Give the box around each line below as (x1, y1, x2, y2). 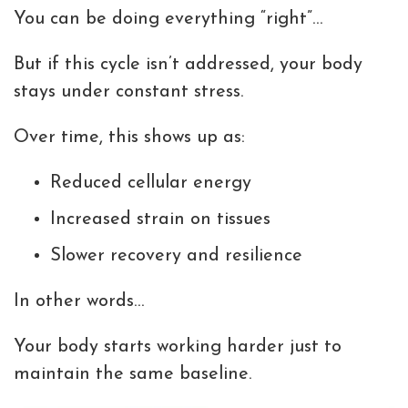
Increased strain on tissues (50, 210, 270, 229)
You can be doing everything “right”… (14, 10, 322, 29)
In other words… (14, 292, 144, 311)
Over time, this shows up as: (14, 128, 245, 148)
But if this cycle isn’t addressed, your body (14, 56, 362, 75)
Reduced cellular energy (50, 174, 251, 193)
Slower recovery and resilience (50, 247, 302, 266)
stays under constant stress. (14, 83, 243, 102)
